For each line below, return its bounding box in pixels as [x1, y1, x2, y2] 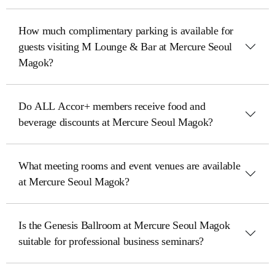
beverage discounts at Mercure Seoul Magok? [18, 116, 213, 128]
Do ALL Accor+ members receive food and [18, 100, 206, 112]
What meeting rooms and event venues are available [18, 160, 241, 172]
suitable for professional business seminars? [18, 235, 204, 247]
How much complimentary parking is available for [18, 25, 234, 37]
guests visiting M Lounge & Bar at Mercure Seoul [18, 41, 233, 53]
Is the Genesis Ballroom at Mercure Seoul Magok [18, 219, 230, 231]
